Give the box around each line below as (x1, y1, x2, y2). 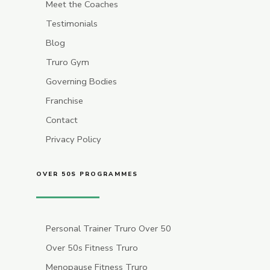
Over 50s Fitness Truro (46, 242, 139, 254)
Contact (46, 114, 78, 127)
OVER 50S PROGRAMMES (36, 170, 138, 179)
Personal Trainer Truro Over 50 (46, 222, 172, 235)
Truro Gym (46, 56, 90, 69)
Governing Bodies (46, 75, 118, 88)
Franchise (46, 95, 84, 107)
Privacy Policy (46, 133, 102, 146)
